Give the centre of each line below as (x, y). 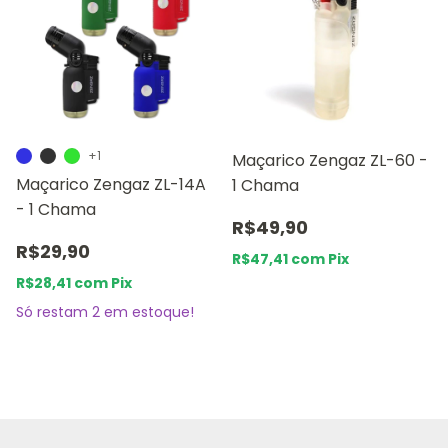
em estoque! (147, 312)
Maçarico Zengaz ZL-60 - (330, 161)
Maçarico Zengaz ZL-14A (111, 185)
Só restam (54, 312)
